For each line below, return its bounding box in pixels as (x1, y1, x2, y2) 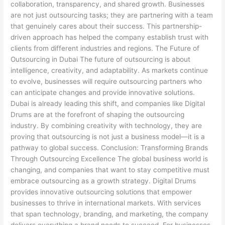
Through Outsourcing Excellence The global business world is (11, 154, 208, 163)
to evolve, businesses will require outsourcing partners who (11, 77, 202, 85)
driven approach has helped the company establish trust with (11, 33, 209, 41)
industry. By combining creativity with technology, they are (11, 121, 202, 130)
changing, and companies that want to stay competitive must (11, 165, 210, 174)
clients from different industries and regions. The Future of (11, 44, 200, 52)
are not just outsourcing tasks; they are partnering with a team (11, 11, 213, 19)
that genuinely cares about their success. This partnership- (11, 22, 202, 30)
